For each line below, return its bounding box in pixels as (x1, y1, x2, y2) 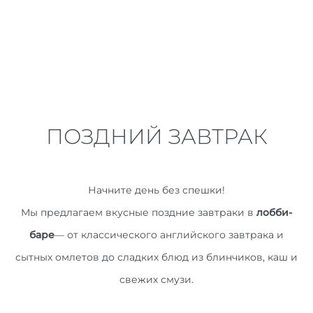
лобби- (256, 206, 292, 219)
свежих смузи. (119, 273, 194, 286)
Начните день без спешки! (88, 184, 225, 197)
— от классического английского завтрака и (54, 228, 284, 242)
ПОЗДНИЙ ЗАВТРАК (45, 124, 268, 150)
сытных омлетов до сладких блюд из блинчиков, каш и (15, 251, 298, 264)
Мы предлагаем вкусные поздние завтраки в (21, 206, 256, 219)
